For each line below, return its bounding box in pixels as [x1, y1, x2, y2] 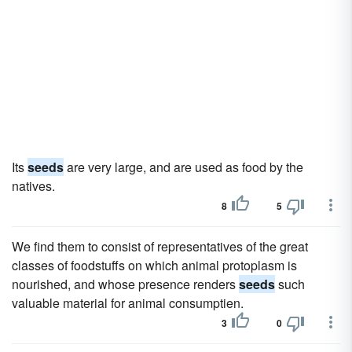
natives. [12, 177, 55, 195]
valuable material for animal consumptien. [12, 294, 244, 312]
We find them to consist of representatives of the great [12, 237, 308, 255]
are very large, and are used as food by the [64, 158, 303, 176]
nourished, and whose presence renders [12, 275, 239, 293]
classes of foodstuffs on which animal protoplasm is [12, 256, 297, 274]
